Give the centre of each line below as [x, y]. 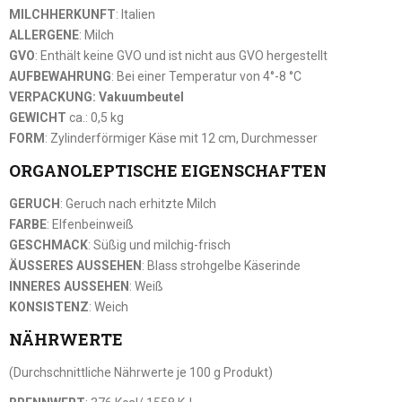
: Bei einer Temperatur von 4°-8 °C [206, 76]
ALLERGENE [44, 35]
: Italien [135, 14]
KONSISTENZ [49, 306]
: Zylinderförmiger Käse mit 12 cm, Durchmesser [181, 138]
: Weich [109, 306]
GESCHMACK [48, 245]
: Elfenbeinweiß [90, 224]
